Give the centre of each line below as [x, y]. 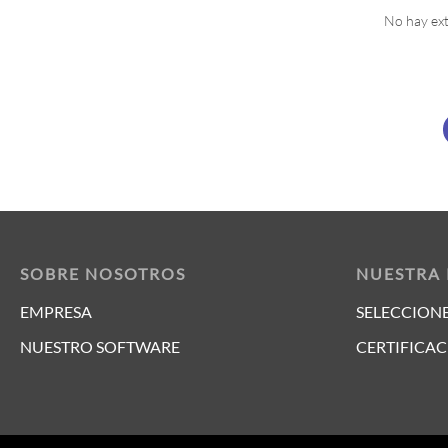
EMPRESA [56, 312]
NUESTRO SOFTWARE [100, 347]
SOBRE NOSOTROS [103, 274]
